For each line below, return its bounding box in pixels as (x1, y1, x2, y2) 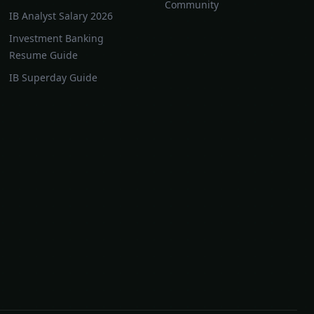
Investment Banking (9, 32, 104, 45)
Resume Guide (9, 48, 78, 62)
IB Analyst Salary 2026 (9, 9, 114, 22)
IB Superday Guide (9, 71, 98, 84)
